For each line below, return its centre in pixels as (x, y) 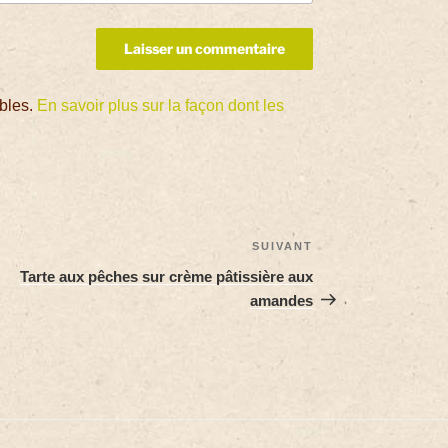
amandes (282, 300)
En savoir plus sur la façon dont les (161, 105)
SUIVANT (283, 245)
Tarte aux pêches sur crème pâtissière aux (167, 276)
